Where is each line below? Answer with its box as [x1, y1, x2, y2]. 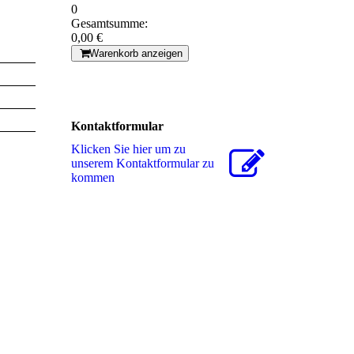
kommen [71, 171, 115, 185]
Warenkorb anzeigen [89, 47, 183, 60]
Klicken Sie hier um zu [71, 142, 186, 156]
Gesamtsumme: [71, 17, 148, 31]
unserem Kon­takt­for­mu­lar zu [71, 156, 214, 171]
